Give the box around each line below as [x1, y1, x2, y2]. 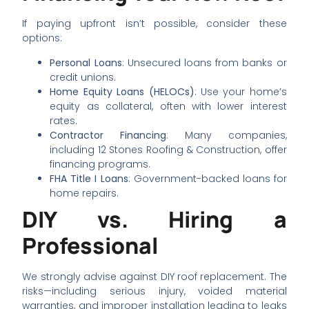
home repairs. [50, 186, 119, 200]
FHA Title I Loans [50, 171, 128, 186]
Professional [22, 230, 159, 261]
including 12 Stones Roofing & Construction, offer [50, 142, 287, 157]
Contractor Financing [50, 128, 167, 142]
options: [22, 31, 63, 46]
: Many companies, [166, 128, 287, 142]
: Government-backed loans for [128, 171, 287, 186]
